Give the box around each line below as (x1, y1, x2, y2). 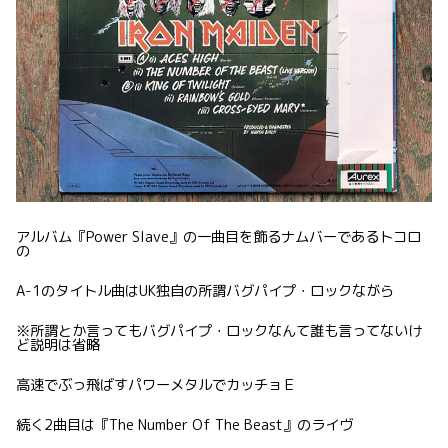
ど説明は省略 (16, 334, 100, 355)
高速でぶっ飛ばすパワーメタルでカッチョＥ (16, 374, 296, 395)
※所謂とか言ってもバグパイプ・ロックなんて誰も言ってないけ (16, 320, 422, 341)
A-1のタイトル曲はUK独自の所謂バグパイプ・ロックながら (16, 280, 394, 301)
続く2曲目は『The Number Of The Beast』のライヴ (16, 414, 353, 435)
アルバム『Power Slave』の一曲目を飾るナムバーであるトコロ (16, 226, 421, 247)
